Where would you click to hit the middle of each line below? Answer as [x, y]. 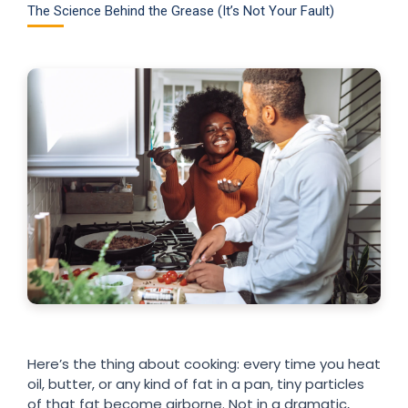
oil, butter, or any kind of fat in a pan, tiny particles [196, 383]
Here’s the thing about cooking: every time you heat [204, 363]
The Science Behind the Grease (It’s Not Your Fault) [181, 11]
